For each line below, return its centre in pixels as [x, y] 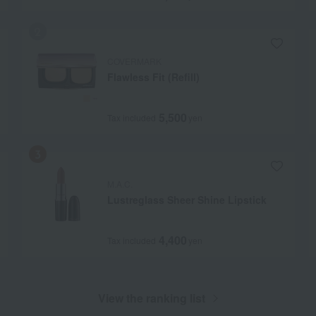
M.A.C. [120, 184]
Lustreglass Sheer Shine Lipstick [187, 200]
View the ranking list [151, 298]
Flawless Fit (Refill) [153, 77]
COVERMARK [134, 61]
